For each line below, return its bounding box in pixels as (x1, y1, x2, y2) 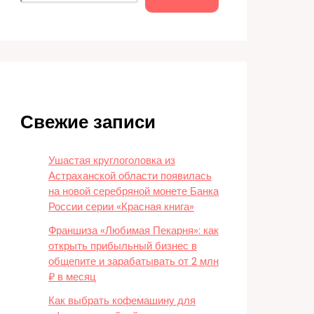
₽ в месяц (48, 269, 96, 284)
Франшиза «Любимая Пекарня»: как (48, 223, 219, 238)
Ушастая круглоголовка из (48, 153, 175, 168)
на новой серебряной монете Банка (48, 184, 219, 198)
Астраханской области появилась (48, 168, 212, 183)
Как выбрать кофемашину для (48, 293, 196, 308)
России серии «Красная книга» (48, 199, 194, 214)
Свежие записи (20, 109, 156, 135)
